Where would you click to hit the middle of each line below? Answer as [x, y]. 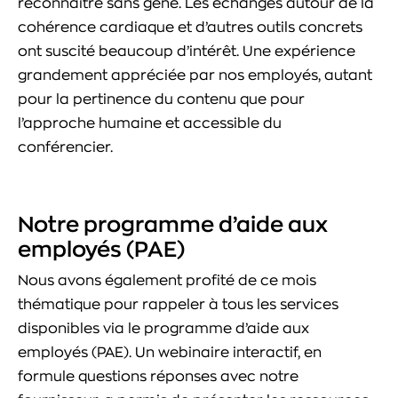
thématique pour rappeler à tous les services [178, 304]
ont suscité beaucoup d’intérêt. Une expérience [187, 51]
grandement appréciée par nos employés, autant [195, 75]
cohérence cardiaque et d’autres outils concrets [190, 27]
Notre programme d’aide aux [173, 224]
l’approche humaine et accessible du [150, 123]
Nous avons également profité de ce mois [167, 280]
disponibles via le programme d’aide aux [163, 328]
